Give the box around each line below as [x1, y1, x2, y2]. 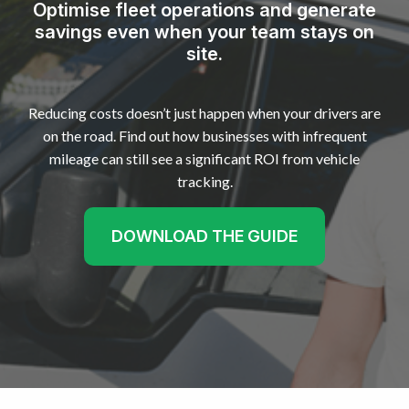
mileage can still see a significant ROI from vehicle [49, 150, 360, 168]
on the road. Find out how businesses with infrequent [42, 127, 367, 145]
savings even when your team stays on [35, 21, 374, 44]
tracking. [176, 173, 233, 191]
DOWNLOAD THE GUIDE [111, 226, 298, 246]
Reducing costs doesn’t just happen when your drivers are [28, 104, 381, 122]
